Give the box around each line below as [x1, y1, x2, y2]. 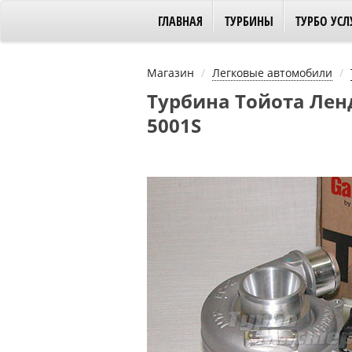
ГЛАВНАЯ [158, 13, 203, 30]
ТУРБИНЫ [225, 13, 273, 30]
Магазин [147, 65, 194, 80]
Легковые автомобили [212, 65, 332, 80]
